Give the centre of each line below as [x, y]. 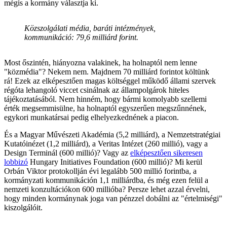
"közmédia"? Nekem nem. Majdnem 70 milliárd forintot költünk [107, 71]
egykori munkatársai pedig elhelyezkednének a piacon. [91, 117]
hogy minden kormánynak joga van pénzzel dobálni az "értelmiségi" [113, 198]
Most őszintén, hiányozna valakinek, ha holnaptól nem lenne [101, 62]
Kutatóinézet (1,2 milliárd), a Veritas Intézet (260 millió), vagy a [106, 143]
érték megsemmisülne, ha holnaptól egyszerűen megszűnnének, [105, 108]
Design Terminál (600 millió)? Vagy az [67, 153]
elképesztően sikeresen [166, 153]
